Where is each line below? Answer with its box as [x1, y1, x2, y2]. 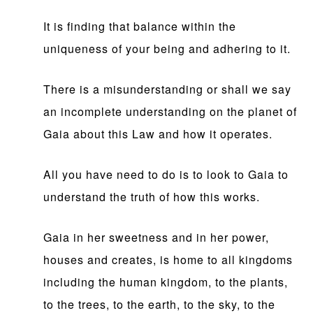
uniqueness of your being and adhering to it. [43, 41, 291, 57]
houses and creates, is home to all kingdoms [43, 252, 293, 268]
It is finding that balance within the [43, 18, 237, 35]
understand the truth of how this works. [43, 189, 261, 205]
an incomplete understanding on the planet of [43, 103, 298, 120]
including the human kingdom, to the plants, [43, 274, 289, 291]
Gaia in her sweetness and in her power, [43, 229, 270, 246]
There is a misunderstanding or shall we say [43, 81, 292, 98]
